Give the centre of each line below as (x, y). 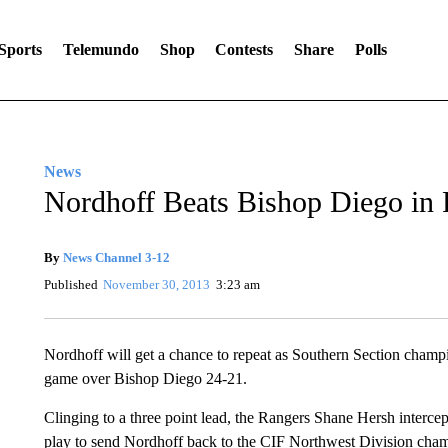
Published (70, 284)
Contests (244, 49)
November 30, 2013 (157, 284)
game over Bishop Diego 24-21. (145, 378)
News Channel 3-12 (116, 257)
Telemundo (100, 49)
